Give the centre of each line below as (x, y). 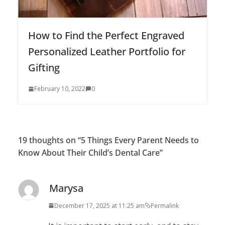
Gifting (44, 67)
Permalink (165, 205)
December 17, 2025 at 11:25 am (99, 205)
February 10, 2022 (60, 88)
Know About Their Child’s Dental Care (89, 152)
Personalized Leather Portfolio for (107, 51)
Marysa (66, 188)
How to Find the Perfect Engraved (106, 35)
